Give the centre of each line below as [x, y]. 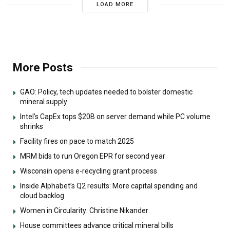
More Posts [43, 68]
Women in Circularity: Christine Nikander [84, 211]
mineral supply [44, 102]
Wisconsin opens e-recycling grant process [89, 171]
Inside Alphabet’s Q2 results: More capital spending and [109, 186]
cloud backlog [42, 196]
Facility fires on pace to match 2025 [77, 141]
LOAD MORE [115, 5]
